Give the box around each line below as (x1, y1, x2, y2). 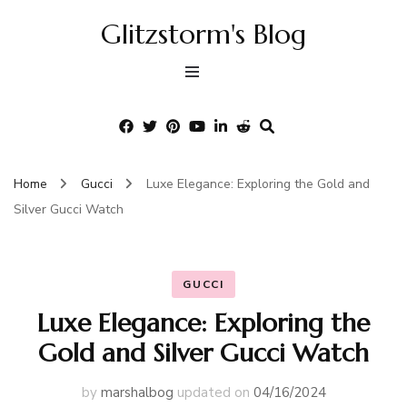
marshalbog (100, 383, 174, 402)
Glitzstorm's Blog (101, 17, 306, 51)
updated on (176, 383, 253, 402)
